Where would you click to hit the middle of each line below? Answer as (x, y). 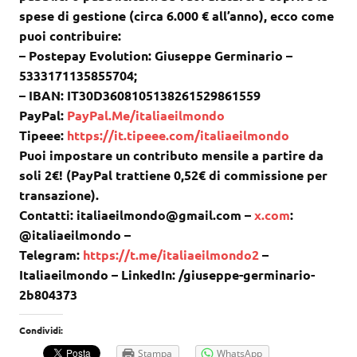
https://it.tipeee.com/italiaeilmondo (178, 135)
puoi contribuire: (70, 35)
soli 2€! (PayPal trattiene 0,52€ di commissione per (173, 175)
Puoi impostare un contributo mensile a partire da (171, 155)
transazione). (59, 194)
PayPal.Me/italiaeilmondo (146, 115)
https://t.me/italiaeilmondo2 (171, 254)
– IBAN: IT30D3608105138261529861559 (140, 95)
